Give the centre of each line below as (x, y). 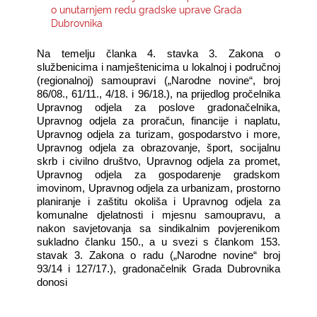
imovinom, (61, 188)
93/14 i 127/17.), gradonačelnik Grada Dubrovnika (158, 269)
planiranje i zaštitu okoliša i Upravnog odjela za (158, 201)
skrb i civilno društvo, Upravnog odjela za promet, (158, 161)
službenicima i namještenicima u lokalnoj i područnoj (158, 67)
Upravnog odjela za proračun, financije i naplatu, (158, 121)
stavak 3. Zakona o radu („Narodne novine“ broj (158, 255)
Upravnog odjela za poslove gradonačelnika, (158, 107)
